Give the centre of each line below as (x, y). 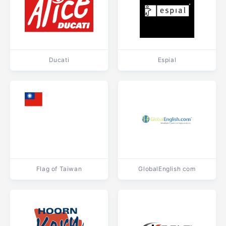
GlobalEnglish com (167, 169)
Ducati (59, 60)
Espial (167, 60)
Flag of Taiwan (59, 169)
